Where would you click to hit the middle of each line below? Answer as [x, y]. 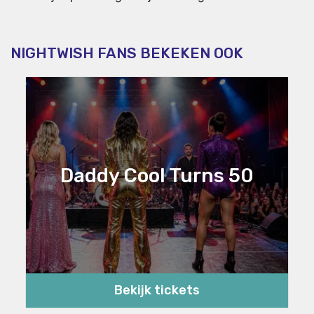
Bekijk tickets [157, 290]
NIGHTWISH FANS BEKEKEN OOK [127, 53]
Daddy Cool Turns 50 [157, 175]
